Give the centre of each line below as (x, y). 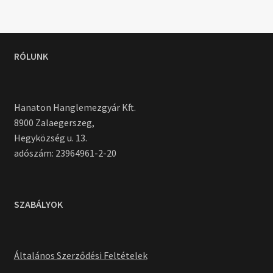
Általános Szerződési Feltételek (80, 255)
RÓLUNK (31, 56)
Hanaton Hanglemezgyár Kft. (75, 108)
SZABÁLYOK (38, 204)
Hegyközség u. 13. (50, 138)
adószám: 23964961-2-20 (65, 153)
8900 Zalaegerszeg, (54, 123)
